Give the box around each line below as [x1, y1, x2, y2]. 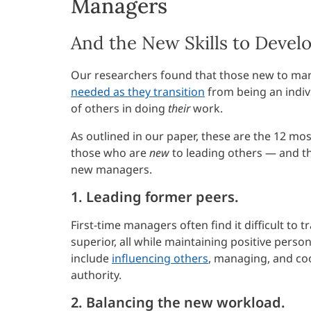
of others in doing [71, 100, 168, 116]
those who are [71, 144, 149, 160]
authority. [71, 267, 121, 283]
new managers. [71, 161, 152, 177]
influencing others [112, 250, 208, 266]
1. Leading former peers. [71, 187, 239, 206]
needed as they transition [71, 83, 205, 99]
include [71, 250, 112, 266]
